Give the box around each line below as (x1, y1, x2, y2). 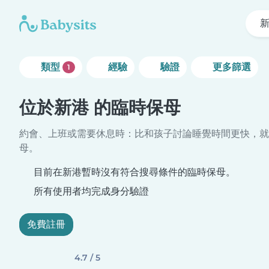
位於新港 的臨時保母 (19, 97, 181, 118)
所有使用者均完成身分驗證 (31, 186, 149, 197)
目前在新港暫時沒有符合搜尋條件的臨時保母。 (34, 166, 235, 178)
